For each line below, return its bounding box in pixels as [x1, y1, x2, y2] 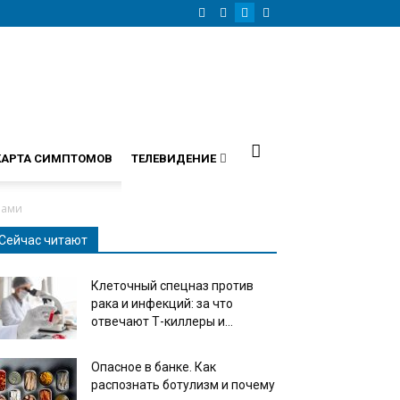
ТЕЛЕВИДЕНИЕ [130, 151, 216, 165]
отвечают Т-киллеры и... [91, 314, 233, 329]
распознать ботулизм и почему [91, 378, 275, 392]
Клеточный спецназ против [91, 279, 254, 293]
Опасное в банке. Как [91, 360, 216, 374]
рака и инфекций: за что [91, 296, 233, 311]
